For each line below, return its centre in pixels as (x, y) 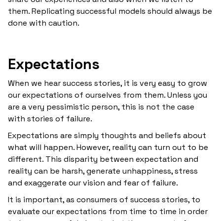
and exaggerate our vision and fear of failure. (93, 183)
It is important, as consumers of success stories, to (104, 199)
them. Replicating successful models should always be (110, 11)
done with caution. (44, 23)
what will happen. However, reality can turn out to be (108, 147)
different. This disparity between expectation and (103, 159)
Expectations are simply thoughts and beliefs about (107, 135)
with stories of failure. (50, 118)
